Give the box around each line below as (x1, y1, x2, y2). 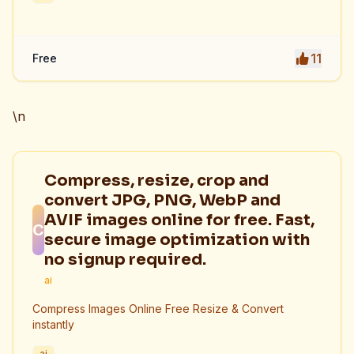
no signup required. (44, 250, 207, 269)
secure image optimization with (44, 230, 311, 250)
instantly (32, 318, 74, 331)
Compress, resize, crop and (44, 171, 269, 190)
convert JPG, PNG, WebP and (44, 190, 281, 210)
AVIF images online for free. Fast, (44, 210, 315, 230)
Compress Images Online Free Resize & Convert (32, 302, 284, 315)
